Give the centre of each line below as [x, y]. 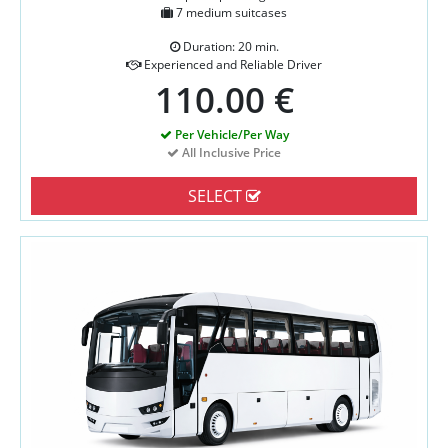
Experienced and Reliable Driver [231, 65]
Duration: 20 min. [229, 47]
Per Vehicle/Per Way [230, 135]
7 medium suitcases [230, 13]
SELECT [216, 196]
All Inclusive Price [230, 153]
